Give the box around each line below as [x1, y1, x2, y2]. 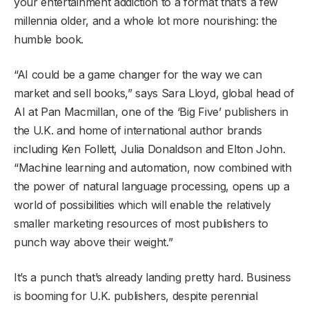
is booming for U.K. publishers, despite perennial [14, 288, 258, 303]
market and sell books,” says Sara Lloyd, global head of [14, 86, 295, 100]
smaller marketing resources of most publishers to [14, 216, 268, 230]
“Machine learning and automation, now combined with [14, 160, 292, 175]
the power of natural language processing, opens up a [14, 179, 290, 193]
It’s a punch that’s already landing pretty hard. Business [14, 270, 291, 284]
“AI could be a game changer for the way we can [14, 67, 262, 81]
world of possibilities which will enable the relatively [14, 197, 271, 212]
